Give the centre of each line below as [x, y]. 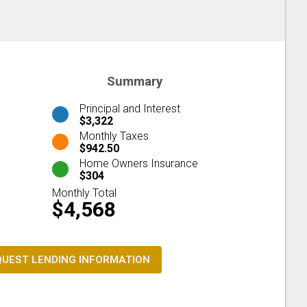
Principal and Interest [130, 108]
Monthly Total [84, 193]
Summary [134, 82]
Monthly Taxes [114, 136]
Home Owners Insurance [139, 163]
